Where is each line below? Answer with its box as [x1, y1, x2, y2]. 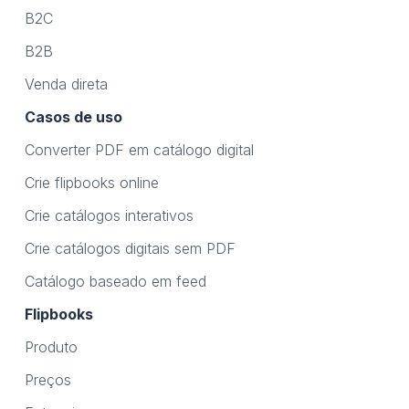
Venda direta [24, 75, 108, 94]
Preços [24, 371, 71, 390]
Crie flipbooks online [24, 173, 159, 193]
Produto [24, 338, 78, 357]
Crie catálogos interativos [24, 206, 194, 225]
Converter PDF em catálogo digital [24, 141, 254, 160]
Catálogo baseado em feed [24, 272, 206, 291]
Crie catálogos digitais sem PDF [24, 239, 236, 258]
